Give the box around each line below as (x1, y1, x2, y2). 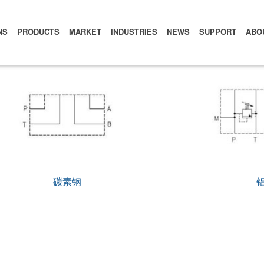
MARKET (69, 26, 102, 37)
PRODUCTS (17, 26, 60, 37)
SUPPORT (199, 26, 237, 37)
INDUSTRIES (111, 26, 158, 37)
